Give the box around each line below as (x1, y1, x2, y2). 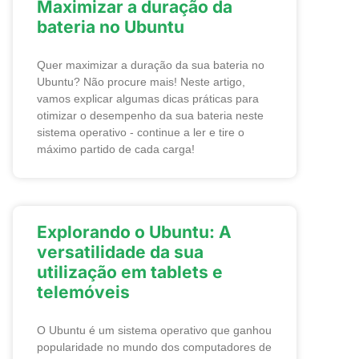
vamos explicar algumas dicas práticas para (37, 92, 259, 105)
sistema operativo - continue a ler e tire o (37, 126, 244, 139)
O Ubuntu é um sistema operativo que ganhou (37, 324, 272, 337)
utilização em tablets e (37, 262, 223, 282)
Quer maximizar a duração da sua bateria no (37, 58, 264, 71)
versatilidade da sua (37, 242, 204, 262)
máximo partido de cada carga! (37, 143, 195, 155)
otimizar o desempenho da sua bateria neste (37, 109, 264, 122)
